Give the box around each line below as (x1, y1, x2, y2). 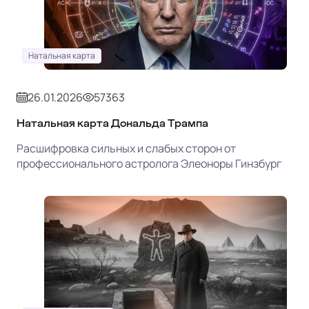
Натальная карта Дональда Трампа (17, 117, 208, 128)
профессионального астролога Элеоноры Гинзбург (17, 155, 281, 171)
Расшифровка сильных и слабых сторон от (17, 140, 236, 156)
